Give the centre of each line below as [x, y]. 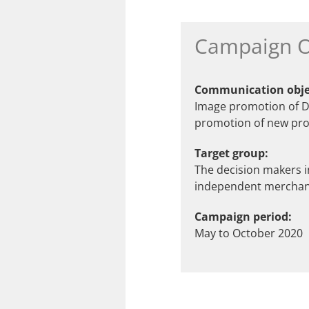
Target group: [231, 153]
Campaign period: [243, 217]
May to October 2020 [249, 233]
